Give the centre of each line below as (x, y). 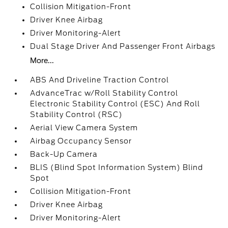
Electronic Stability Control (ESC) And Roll (115, 104)
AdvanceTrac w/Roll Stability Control (104, 93)
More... (42, 61)
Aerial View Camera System (84, 128)
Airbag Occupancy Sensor (81, 141)
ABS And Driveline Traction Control (100, 80)
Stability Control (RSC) (77, 115)
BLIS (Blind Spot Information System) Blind (117, 167)
